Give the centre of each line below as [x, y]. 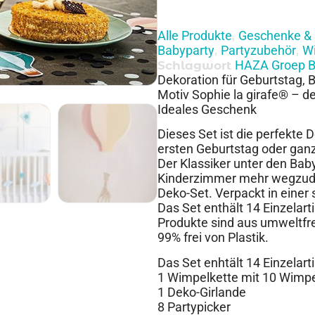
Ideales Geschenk [207, 109]
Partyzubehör [258, 50]
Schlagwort [194, 65]
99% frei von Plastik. [213, 238]
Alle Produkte [195, 35]
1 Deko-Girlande [202, 292]
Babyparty [186, 50]
